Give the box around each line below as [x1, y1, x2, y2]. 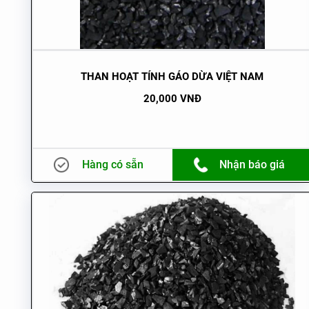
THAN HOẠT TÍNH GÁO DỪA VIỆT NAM [81, 70, 264, 83]
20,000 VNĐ [143, 92, 201, 105]
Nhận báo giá [219, 158, 286, 171]
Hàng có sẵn [82, 158, 144, 171]
